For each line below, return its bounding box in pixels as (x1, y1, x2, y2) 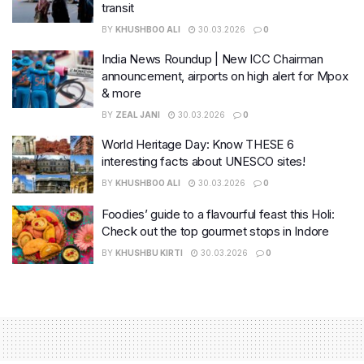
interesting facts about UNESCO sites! (102, 153, 305, 169)
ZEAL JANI (115, 109, 160, 119)
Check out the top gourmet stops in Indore (102, 223, 329, 240)
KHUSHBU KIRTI (115, 248, 183, 258)
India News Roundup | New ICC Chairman (102, 50, 323, 67)
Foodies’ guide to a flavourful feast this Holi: (102, 206, 335, 223)
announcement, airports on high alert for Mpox (102, 67, 349, 84)
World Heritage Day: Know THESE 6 (102, 136, 294, 152)
